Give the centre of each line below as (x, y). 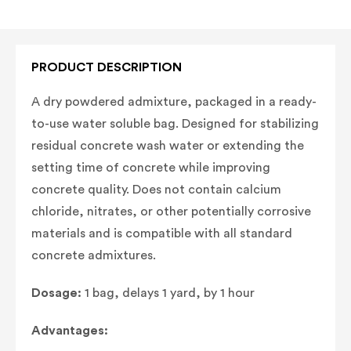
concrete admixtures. (94, 255)
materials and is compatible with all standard (162, 233)
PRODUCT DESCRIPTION (107, 67)
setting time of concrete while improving (151, 167)
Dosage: (58, 293)
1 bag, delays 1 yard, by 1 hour (170, 293)
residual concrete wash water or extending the (168, 145)
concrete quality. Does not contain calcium (156, 189)
